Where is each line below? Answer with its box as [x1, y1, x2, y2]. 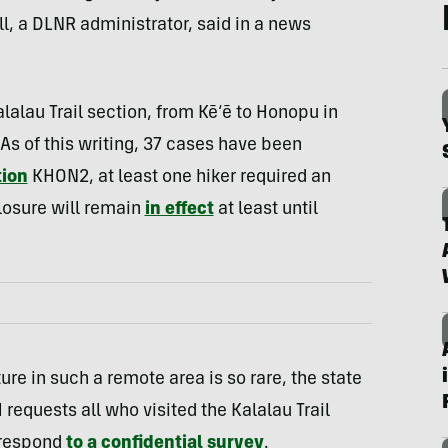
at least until [213, 201, 318, 219]
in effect [144, 201, 214, 219]
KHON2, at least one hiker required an [27, 169, 331, 187]
